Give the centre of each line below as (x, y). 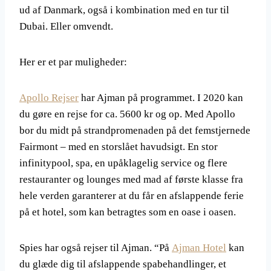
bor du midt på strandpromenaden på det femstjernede (135, 130)
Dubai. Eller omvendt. (66, 26)
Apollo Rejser (49, 98)
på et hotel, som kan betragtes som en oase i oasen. (128, 212)
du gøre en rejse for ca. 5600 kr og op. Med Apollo (127, 114)
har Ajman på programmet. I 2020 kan (161, 98)
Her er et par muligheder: (73, 62)
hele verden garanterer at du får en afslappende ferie (132, 196)
